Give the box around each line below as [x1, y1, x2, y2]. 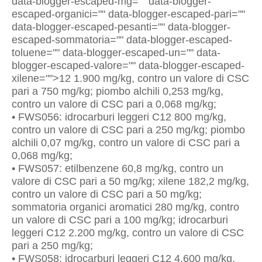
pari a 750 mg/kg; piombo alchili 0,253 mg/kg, [12, 85, 223, 97]
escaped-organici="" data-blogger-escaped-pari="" [12, 8, 245, 20]
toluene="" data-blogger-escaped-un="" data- [12, 47, 220, 58]
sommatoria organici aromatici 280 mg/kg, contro [12, 201, 239, 213]
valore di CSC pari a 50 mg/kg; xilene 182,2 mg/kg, [12, 175, 249, 187]
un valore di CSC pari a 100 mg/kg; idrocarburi [12, 214, 228, 226]
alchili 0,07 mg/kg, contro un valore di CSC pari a [12, 137, 240, 149]
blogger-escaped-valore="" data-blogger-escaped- [12, 60, 244, 71]
